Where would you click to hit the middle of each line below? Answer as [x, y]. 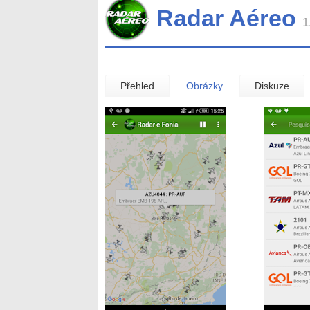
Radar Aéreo [229, 18]
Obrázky [204, 85]
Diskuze [272, 85]
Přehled [137, 85]
